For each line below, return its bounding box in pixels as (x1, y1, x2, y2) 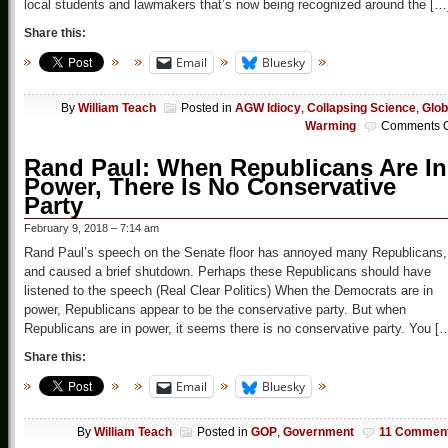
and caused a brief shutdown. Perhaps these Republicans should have (24, 264, 431, 280)
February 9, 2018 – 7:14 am (24, 222, 159, 235)
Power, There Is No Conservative (24, 173, 396, 201)
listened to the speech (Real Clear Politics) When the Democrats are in (24, 283, 433, 299)
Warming (305, 119, 356, 134)
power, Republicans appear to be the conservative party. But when (24, 302, 406, 318)
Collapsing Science (307, 101, 416, 116)
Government (283, 425, 354, 440)
